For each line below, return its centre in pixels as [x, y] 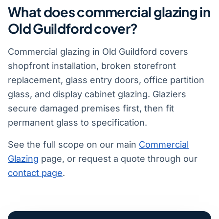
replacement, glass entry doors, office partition [106, 80]
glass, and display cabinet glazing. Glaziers [97, 94]
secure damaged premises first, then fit [91, 108]
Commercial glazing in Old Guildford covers [98, 51]
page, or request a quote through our [118, 158]
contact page [35, 173]
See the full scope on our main [73, 144]
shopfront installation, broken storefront [92, 66]
